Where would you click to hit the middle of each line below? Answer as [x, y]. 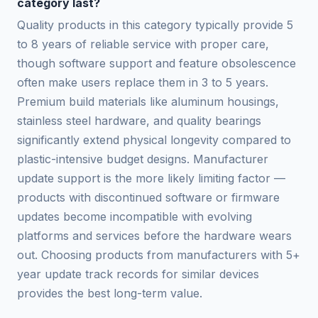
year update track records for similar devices [138, 274]
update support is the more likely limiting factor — [151, 178]
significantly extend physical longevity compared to [154, 139]
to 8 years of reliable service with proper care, [143, 44]
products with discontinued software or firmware [148, 197]
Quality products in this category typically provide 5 [155, 24]
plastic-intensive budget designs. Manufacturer [143, 159]
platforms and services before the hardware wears [154, 235]
